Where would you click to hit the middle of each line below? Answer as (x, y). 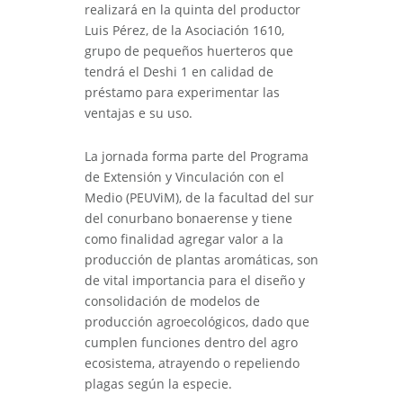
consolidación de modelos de (172, 301)
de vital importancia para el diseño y (195, 281)
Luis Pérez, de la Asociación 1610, (184, 31)
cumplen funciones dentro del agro (191, 343)
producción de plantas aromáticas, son (201, 260)
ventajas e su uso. (139, 113)
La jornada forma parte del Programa (197, 157)
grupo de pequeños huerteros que (189, 51)
